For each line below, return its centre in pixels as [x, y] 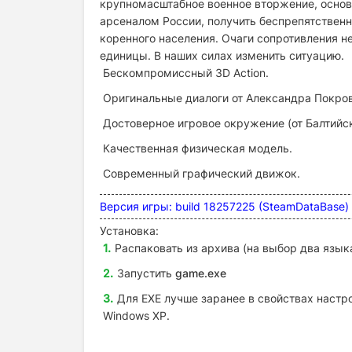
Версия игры [134, 206]
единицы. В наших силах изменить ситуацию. [222, 55]
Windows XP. [136, 315]
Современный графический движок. [202, 173]
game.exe [201, 273]
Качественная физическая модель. [198, 148]
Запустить [146, 273]
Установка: [129, 230]
